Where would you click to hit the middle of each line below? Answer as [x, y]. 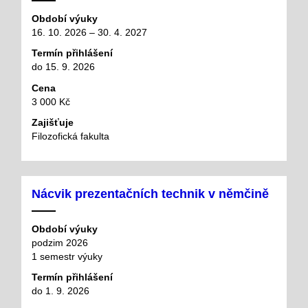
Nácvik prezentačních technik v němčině [150, 194]
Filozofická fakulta [70, 136]
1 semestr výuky [67, 256]
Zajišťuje [53, 123]
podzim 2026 [60, 242]
